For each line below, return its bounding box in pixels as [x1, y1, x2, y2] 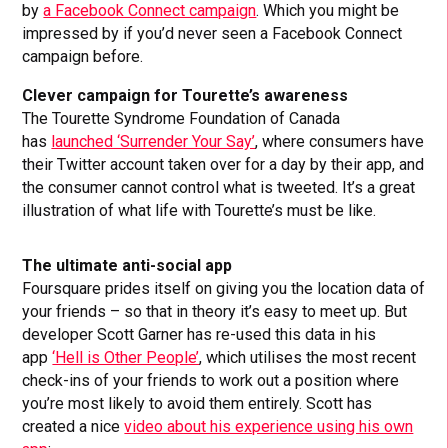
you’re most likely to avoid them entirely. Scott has [22, 394, 373, 414]
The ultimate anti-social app [22, 256, 233, 276]
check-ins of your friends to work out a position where [22, 371, 400, 391]
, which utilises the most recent [199, 348, 417, 368]
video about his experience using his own [124, 417, 414, 437]
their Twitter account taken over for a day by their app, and [22, 155, 425, 175]
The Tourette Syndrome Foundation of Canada [22, 109, 341, 129]
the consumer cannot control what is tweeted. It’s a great [22, 178, 416, 198]
